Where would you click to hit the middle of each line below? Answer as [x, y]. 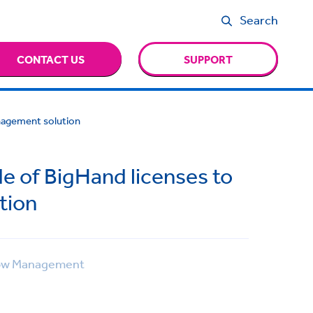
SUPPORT [209, 59]
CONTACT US [51, 59]
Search [259, 19]
